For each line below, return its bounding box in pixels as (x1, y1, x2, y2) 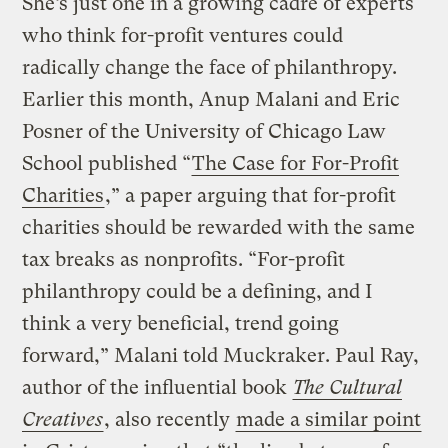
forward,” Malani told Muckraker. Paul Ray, (22, 343, 420, 367)
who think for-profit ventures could (22, 23, 344, 47)
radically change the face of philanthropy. (22, 55, 398, 79)
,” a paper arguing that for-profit (105, 183, 397, 207)
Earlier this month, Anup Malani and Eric (22, 87, 401, 111)
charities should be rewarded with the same (22, 215, 416, 239)
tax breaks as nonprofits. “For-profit (22, 247, 346, 271)
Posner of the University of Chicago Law (22, 119, 387, 143)
